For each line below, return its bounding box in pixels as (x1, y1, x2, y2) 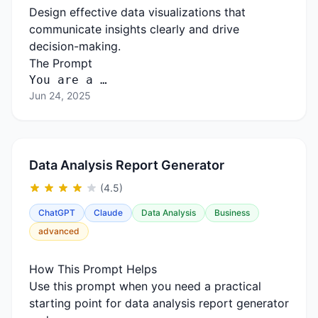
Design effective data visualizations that (29, 5, 246, 19)
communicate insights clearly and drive (29, 22, 239, 36)
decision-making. (29, 39, 121, 53)
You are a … (29, 73, 107, 87)
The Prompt (29, 56, 92, 70)
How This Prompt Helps (29, 262, 157, 276)
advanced (38, 226, 79, 236)
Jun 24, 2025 (29, 89, 91, 102)
